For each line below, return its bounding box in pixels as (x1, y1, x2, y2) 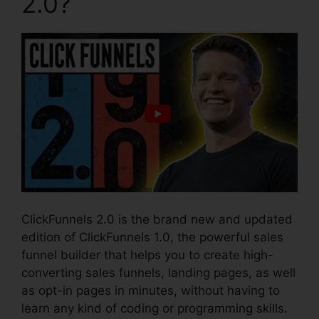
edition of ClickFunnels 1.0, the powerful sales (21, 229, 283, 244)
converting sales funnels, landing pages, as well (21, 265, 296, 280)
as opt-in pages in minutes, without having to (21, 283, 280, 298)
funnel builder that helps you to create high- (21, 247, 273, 262)
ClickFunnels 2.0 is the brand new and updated (21, 211, 293, 226)
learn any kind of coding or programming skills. (21, 300, 288, 315)
